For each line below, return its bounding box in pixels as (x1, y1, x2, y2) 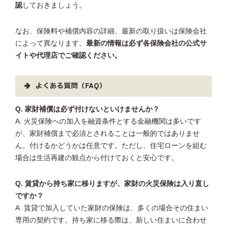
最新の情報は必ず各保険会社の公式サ (86, 39, 207, 47)
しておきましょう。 (22, 1, 86, 9)
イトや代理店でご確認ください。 (15, 51, 122, 59)
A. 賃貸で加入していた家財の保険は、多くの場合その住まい (15, 204, 208, 212)
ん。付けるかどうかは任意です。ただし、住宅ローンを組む (15, 142, 207, 150)
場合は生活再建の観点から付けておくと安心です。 (15, 154, 178, 162)
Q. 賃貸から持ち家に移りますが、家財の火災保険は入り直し (15, 180, 209, 188)
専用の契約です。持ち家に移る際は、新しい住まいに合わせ (15, 216, 207, 224)
